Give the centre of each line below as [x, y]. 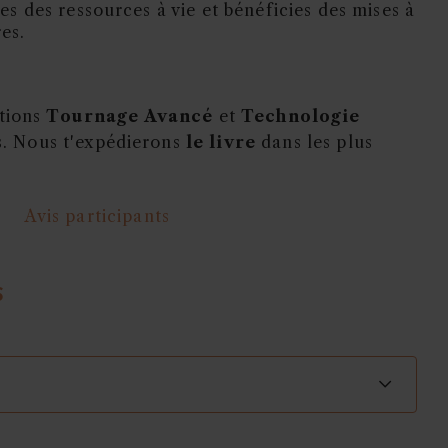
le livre [221, 141]
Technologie [301, 115]
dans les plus [314, 141]
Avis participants [97, 215]
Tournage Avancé [130, 115]
